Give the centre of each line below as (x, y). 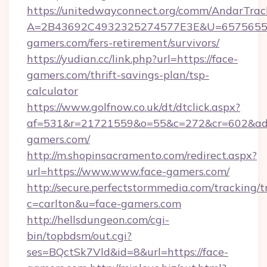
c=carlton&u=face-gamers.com (104, 204)
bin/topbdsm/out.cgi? (79, 236)
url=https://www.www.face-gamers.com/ (128, 171)
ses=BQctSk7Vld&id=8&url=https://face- (128, 252)
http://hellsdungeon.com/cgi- (98, 220)
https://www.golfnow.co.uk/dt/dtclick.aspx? (133, 107)
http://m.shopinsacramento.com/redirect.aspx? (142, 155)
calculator (52, 91)
